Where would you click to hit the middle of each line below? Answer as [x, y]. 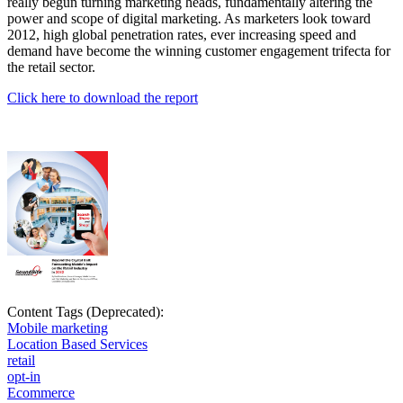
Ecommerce [41, 393]
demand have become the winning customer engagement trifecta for [199, 51]
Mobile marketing [58, 328]
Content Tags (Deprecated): [87, 312]
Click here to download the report [103, 98]
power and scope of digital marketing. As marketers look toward [189, 19]
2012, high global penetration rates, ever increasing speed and [182, 35]
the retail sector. [51, 67]
